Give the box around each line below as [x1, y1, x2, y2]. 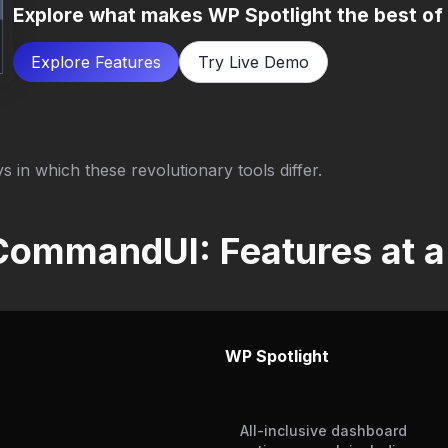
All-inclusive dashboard [240, 422, 407, 440]
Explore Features [31, 51, 162, 72]
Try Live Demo [198, 51, 310, 72]
